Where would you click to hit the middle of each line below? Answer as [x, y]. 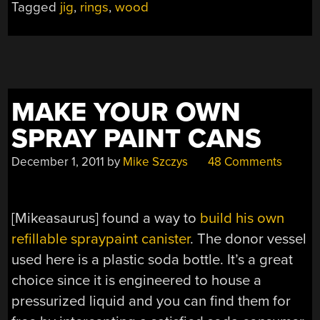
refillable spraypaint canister [101, 239]
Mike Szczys [156, 161]
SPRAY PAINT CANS [137, 139]
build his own [242, 218]
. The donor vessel [249, 239]
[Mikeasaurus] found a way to [106, 218]
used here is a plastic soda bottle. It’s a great [152, 259]
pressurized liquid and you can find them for [151, 301]
